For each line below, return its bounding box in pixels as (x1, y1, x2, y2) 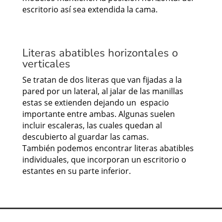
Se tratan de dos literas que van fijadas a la (22, 74, 182, 86)
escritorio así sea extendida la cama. (22, 4, 158, 15)
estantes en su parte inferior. (22, 166, 131, 177)
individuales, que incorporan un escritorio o (22, 154, 186, 166)
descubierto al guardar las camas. (22, 131, 149, 143)
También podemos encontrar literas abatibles (22, 143, 194, 154)
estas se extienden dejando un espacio (22, 97, 169, 109)
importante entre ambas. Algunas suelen (22, 109, 175, 120)
